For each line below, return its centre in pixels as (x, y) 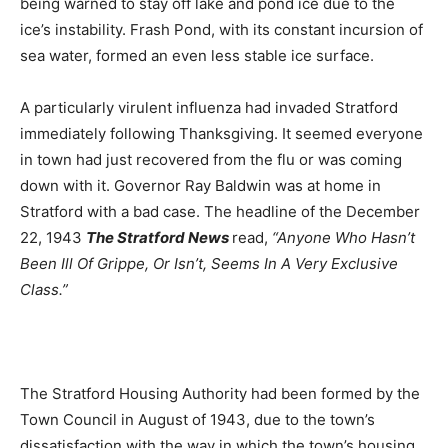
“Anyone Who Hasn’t (343, 238)
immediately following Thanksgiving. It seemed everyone (221, 134)
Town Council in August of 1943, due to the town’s (197, 420)
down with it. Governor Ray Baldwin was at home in (200, 186)
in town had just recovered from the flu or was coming (211, 160)
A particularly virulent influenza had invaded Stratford (209, 108)
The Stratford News (159, 238)
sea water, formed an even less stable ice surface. (197, 56)
